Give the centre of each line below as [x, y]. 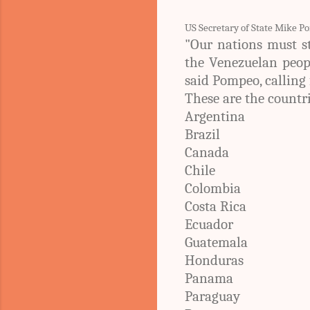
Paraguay [212, 296]
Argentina [215, 116]
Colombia [213, 188]
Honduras [214, 260]
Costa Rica [216, 206]
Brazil [202, 134]
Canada [207, 152]
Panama [209, 278]
